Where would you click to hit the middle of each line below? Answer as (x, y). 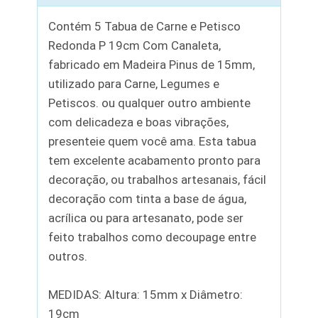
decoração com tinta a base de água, (148, 198)
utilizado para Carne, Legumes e (134, 83)
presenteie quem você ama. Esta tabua (153, 141)
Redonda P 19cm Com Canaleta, (135, 45)
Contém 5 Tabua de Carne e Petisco (145, 26)
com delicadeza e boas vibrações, (139, 122)
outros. (68, 256)
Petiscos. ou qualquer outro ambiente (150, 103)
